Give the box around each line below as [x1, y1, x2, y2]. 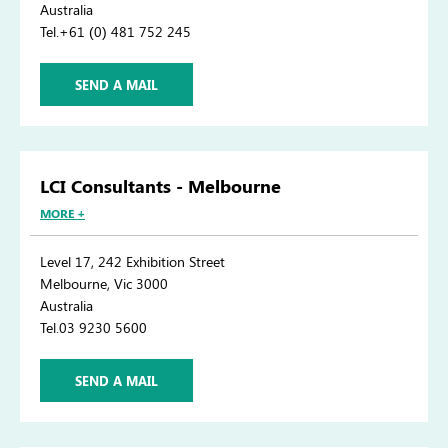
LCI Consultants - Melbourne [40, 174, 281, 199]
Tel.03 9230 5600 [40, 318, 147, 338]
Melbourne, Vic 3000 [40, 274, 168, 294]
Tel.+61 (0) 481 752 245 [40, 22, 191, 42]
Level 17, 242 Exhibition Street [40, 252, 225, 272]
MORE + [40, 205, 85, 222]
